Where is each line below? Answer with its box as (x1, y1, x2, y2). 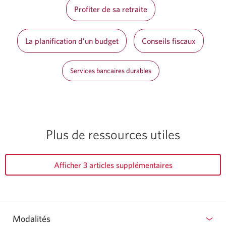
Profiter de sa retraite (74, 4, 147, 14)
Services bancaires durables (70, 66, 151, 75)
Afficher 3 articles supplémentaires (53, 160, 173, 169)
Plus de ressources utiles (46, 126, 180, 142)
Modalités (13, 213, 50, 224)
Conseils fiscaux (142, 36, 196, 45)
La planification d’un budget (25, 36, 119, 45)
